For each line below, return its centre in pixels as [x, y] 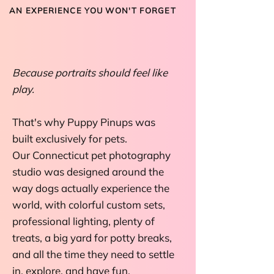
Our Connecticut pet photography [91, 155]
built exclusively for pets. [71, 139]
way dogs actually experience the [91, 188]
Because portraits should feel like [90, 72]
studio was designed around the [88, 172]
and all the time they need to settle [93, 254]
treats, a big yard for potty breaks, [92, 238]
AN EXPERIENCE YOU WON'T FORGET [93, 10]
